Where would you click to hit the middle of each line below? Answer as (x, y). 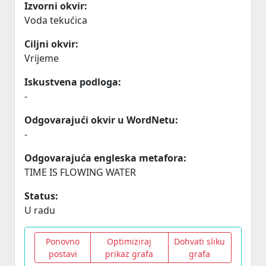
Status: (41, 196)
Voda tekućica (56, 20)
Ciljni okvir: (51, 44)
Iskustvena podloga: (73, 82)
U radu (40, 210)
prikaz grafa (129, 254)
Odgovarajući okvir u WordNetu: (101, 120)
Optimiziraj (129, 241)
